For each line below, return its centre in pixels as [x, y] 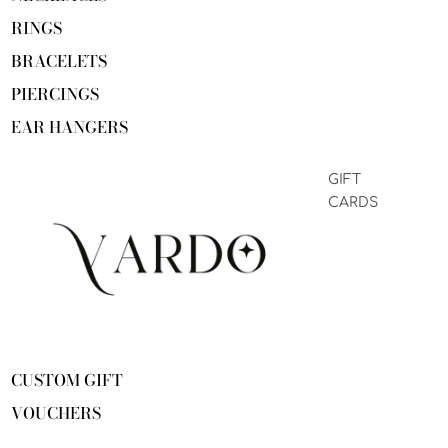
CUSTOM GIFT [67, 380]
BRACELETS [59, 61]
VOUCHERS [56, 413]
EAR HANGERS [69, 127]
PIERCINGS [55, 94]
